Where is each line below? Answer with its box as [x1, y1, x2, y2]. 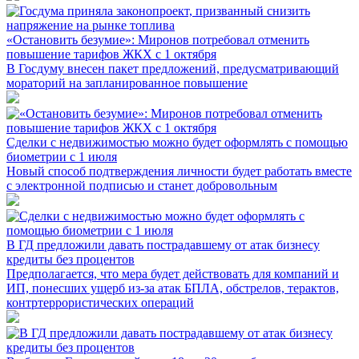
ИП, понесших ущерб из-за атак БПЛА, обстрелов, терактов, [6, 280, 339, 295]
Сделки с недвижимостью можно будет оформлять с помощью [6, 135, 348, 149]
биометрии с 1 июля [6, 149, 117, 163]
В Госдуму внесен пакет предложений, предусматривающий [6, 61, 339, 75]
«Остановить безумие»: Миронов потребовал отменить [6, 32, 309, 46]
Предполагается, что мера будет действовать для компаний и [6, 266, 339, 280]
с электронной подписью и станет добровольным [6, 178, 277, 192]
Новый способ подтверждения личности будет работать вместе [6, 163, 352, 178]
